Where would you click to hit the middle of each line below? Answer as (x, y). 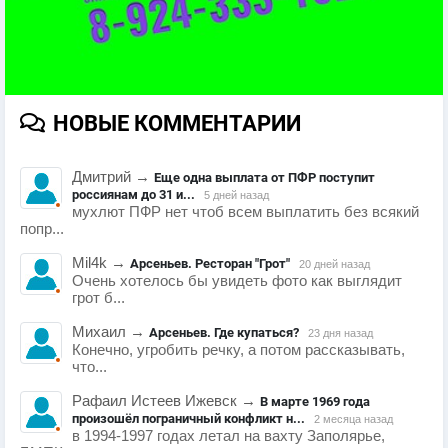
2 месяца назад (353, 418)
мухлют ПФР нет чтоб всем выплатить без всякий (245, 211)
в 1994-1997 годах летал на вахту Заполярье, (228, 435)
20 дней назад (334, 263)
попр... (42, 228)
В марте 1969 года (315, 401)
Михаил (99, 331)
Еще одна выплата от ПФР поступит (264, 177)
